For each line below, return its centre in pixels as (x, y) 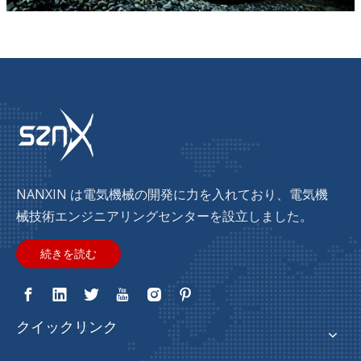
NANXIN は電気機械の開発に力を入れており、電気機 (172, 195)
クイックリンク (67, 327)
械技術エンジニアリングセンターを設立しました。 (164, 216)
